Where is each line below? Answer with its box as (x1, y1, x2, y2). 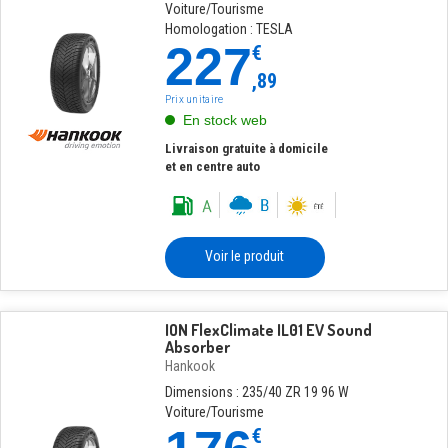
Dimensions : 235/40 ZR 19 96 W (164, 384, 349, 400)
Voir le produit (205, 248, 285, 264)
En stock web (182, 112, 267, 128)
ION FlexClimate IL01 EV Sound (164, 320, 372, 340)
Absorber (164, 337, 230, 357)
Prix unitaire (164, 94, 224, 105)
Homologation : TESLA (164, 21, 293, 37)
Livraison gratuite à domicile (164, 141, 328, 156)
